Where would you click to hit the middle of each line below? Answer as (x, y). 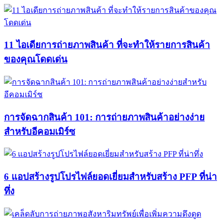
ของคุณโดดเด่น (36, 59)
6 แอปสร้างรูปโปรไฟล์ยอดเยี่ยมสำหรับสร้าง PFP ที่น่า (111, 177)
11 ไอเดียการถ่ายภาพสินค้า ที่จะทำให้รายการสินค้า (107, 45)
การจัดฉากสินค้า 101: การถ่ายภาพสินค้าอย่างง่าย (104, 117)
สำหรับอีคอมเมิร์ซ (40, 131)
